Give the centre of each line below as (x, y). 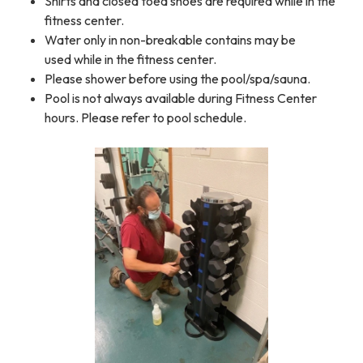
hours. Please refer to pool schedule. (147, 118)
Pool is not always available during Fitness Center (181, 98)
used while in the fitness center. (130, 60)
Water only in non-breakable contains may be (170, 40)
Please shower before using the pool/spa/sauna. (177, 79)
